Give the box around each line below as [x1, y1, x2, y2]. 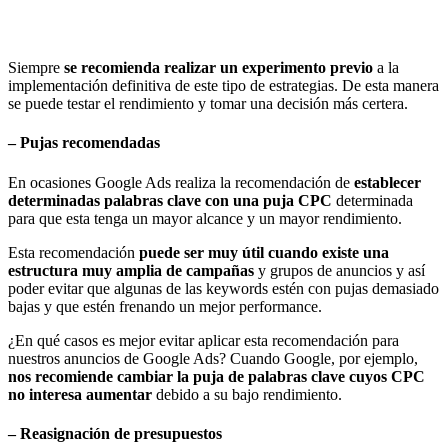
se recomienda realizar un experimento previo [60, 58, 373, 76]
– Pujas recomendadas [8, 134, 160, 152]
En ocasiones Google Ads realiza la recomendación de [8, 173, 354, 191]
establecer [354, 173, 421, 191]
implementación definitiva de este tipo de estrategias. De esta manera [8, 76, 439, 94]
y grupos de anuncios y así [258, 261, 425, 279]
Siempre [8, 58, 60, 76]
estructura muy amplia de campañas [8, 261, 258, 279]
